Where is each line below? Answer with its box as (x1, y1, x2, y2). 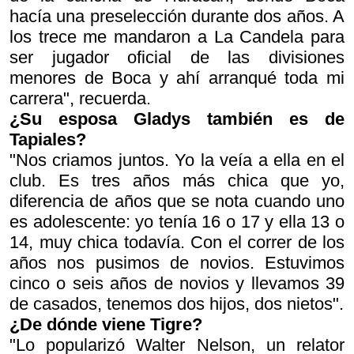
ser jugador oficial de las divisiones (9, 47, 345, 67)
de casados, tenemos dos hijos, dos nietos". (9, 294, 344, 314)
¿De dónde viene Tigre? (9, 314, 202, 334)
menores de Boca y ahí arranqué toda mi (9, 68, 345, 88)
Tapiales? (9, 130, 86, 149)
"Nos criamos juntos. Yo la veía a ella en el (9, 150, 345, 170)
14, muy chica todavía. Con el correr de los (9, 232, 345, 252)
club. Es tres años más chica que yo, (9, 171, 345, 190)
